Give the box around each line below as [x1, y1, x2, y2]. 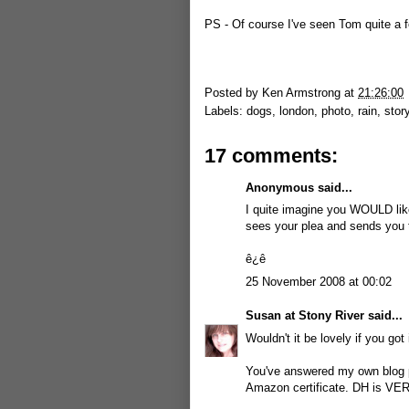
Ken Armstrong [262, 85, 341, 100]
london [279, 103, 314, 118]
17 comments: [204, 143, 338, 167]
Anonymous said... [246, 180, 352, 194]
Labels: [204, 103, 246, 118]
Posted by [204, 85, 262, 100]
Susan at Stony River [246, 309, 364, 322]
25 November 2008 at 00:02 [246, 274, 392, 288]
